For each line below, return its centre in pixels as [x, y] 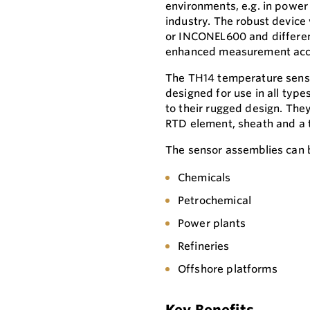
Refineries [204, 246]
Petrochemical [215, 201]
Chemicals [204, 178]
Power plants [212, 224]
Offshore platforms [228, 269]
